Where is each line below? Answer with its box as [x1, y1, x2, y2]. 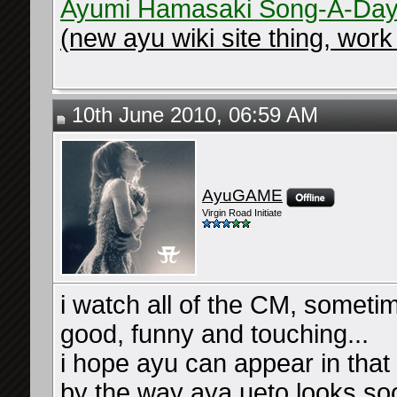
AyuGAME [202, 186, 283, 205]
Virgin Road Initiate [202, 207, 282, 219]
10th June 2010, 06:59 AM [66, 104, 318, 127]
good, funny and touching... [60, 320, 369, 348]
